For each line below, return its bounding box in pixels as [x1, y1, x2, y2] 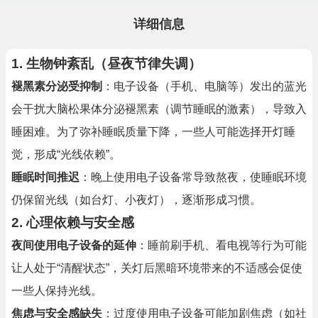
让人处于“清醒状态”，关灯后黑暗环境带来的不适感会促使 [11, 262, 302, 274]
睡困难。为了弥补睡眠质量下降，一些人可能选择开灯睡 [11, 126, 295, 138]
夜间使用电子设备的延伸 [11, 239, 136, 251]
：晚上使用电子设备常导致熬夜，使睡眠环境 [79, 171, 307, 183]
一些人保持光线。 [11, 285, 102, 297]
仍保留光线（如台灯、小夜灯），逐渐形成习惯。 [11, 194, 261, 206]
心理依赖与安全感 [26, 215, 134, 230]
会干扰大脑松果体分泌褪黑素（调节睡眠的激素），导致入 [11, 103, 307, 115]
